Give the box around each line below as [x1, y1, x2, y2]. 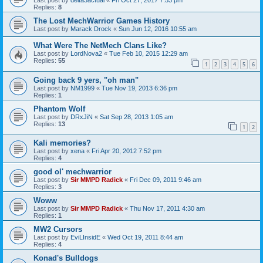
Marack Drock [70, 25, 112, 32]
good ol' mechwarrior [33, 167, 112, 177]
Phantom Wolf [33, 104, 85, 113]
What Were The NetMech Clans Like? [33, 41, 167, 50]
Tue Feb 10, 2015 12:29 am [109, 49, 188, 57]
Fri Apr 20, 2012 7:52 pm [92, 147, 161, 155]
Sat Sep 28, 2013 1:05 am [100, 113, 173, 120]
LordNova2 [70, 49, 102, 57]
